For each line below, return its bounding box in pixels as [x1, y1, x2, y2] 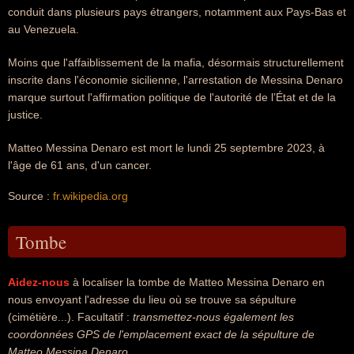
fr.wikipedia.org [53, 190, 128, 202]
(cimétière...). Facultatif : [8, 311, 133, 323]
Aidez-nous [8, 276, 70, 288]
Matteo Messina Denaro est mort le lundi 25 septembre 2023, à [8, 141, 325, 154]
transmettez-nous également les [133, 311, 294, 323]
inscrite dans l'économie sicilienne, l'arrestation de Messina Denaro [8, 73, 343, 86]
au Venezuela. [8, 23, 79, 36]
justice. [8, 108, 43, 121]
